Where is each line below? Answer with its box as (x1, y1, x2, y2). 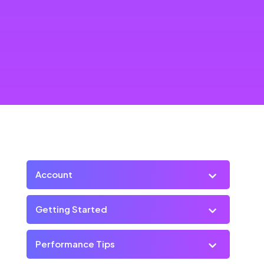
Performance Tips (35, 238, 115, 250)
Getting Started (35, 203, 107, 215)
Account (35, 169, 72, 180)
